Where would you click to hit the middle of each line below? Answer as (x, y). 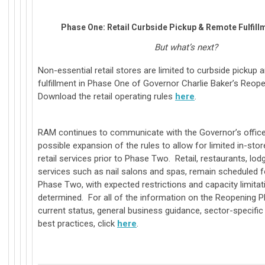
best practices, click (77, 223)
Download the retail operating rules (106, 96)
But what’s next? (186, 47)
